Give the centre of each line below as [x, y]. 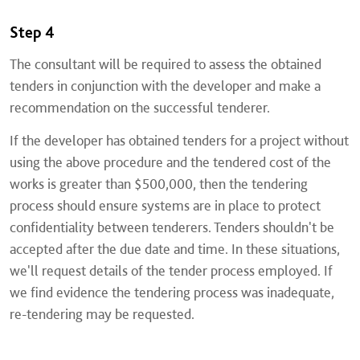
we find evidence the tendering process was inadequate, [172, 292]
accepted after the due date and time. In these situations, [175, 249]
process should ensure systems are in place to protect [165, 205]
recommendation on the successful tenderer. [140, 107]
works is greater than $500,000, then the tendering [159, 184]
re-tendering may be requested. [102, 314]
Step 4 [32, 32]
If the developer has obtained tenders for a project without [179, 140]
